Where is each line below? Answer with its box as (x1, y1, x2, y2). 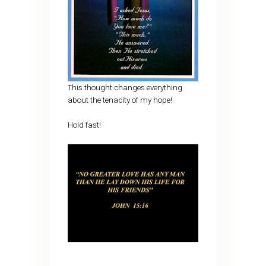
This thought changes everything (67, 83, 182, 93)
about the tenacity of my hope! (67, 96, 172, 105)
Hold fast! (67, 121, 101, 130)
